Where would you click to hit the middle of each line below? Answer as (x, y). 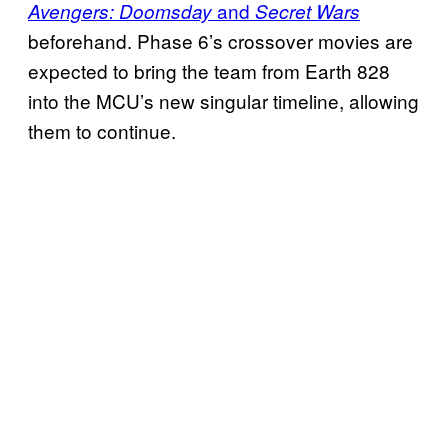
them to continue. (102, 130)
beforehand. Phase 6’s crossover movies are (220, 40)
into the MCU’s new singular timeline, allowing (223, 100)
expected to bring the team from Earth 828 (209, 70)
